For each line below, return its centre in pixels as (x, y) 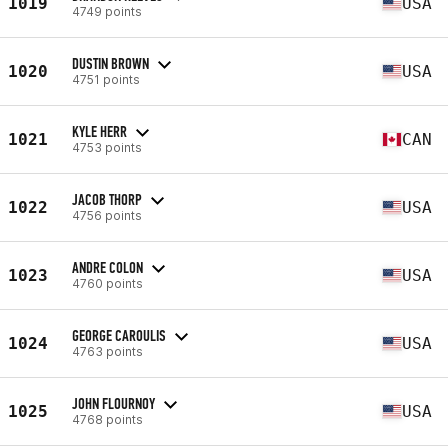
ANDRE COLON (107, 267)
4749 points (107, 11)
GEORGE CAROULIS (119, 335)
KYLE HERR (99, 131)
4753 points (107, 147)
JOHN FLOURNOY (113, 403)
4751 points (106, 79)
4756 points (107, 215)
